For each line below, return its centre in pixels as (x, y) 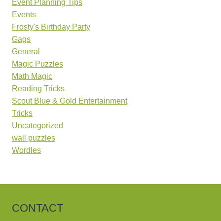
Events (24, 15)
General (26, 52)
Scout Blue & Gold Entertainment (70, 101)
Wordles (26, 150)
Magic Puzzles (37, 64)
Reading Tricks (38, 89)
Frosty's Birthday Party (51, 27)
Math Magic (32, 76)
